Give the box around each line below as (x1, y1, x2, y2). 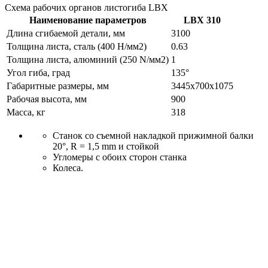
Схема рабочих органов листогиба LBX (5, 2, 168, 13)
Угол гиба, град (7, 67, 70, 78)
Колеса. (53, 162, 83, 173)
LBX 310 (184, 14, 221, 25)
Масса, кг (7, 106, 45, 117)
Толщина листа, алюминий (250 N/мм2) (7, 54, 169, 65)
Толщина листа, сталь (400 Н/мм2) (7, 41, 147, 51)
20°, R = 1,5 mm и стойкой (53, 141, 159, 151)
